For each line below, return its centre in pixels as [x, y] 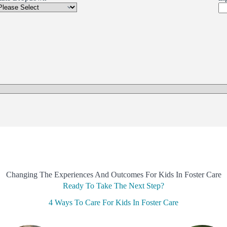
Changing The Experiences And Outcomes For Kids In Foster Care [113, 175]
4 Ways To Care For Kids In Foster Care [113, 202]
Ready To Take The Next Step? [113, 186]
